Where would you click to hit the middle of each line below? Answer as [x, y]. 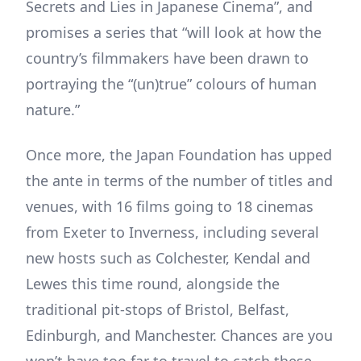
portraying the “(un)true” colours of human [171, 83]
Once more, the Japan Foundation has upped [179, 154]
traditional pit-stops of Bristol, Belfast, [158, 309]
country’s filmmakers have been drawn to [167, 58]
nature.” [53, 109]
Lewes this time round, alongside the [153, 283]
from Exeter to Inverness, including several [172, 232]
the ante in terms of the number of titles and [179, 180]
